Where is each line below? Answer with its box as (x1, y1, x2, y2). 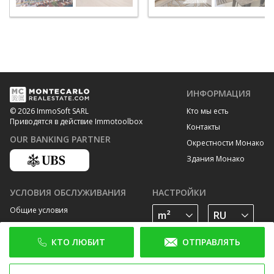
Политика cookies (10, 237, 73, 248)
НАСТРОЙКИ (152, 187, 206, 199)
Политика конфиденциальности (10, 221, 127, 232)
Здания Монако (187, 153, 245, 164)
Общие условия (10, 205, 68, 216)
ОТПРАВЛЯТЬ (182, 236, 240, 248)
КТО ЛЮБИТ (51, 236, 105, 248)
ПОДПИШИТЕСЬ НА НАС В (152, 242, 264, 254)
